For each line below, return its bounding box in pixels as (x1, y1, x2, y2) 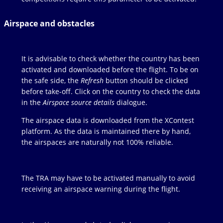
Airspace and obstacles (4, 18, 95, 29)
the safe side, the (21, 76, 81, 86)
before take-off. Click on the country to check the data (21, 87, 200, 97)
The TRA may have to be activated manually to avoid (21, 173, 195, 183)
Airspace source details (42, 98, 114, 108)
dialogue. (114, 98, 147, 108)
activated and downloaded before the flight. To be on (21, 65, 199, 75)
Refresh (80, 76, 104, 86)
